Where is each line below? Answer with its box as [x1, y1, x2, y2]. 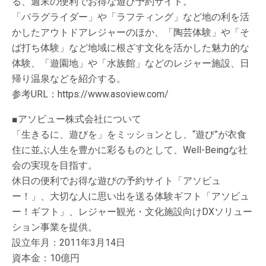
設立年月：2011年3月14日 [12, 236, 125, 248]
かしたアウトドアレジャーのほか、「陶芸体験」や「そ [12, 26, 249, 38]
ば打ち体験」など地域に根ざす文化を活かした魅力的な [12, 42, 249, 53]
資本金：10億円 [12, 252, 80, 264]
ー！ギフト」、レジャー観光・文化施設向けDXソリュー [12, 205, 252, 217]
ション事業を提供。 [12, 221, 97, 233]
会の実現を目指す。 [12, 159, 97, 171]
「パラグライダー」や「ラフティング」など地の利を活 [12, 11, 249, 23]
